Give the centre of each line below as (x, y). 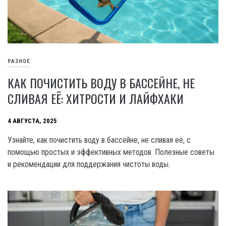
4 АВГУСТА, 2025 (32, 121)
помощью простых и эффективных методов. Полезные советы (111, 152)
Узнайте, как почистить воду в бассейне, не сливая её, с (99, 140)
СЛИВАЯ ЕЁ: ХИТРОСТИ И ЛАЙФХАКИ (96, 98)
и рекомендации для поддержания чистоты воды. (89, 164)
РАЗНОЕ (19, 61)
